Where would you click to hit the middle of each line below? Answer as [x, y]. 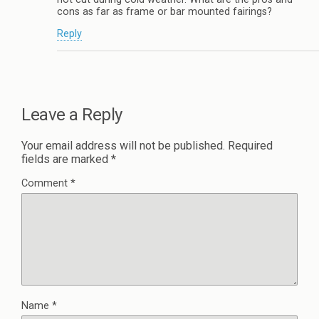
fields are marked [66, 159]
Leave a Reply [72, 114]
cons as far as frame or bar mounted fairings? [164, 12]
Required [250, 145]
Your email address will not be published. [123, 145]
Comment [46, 183]
